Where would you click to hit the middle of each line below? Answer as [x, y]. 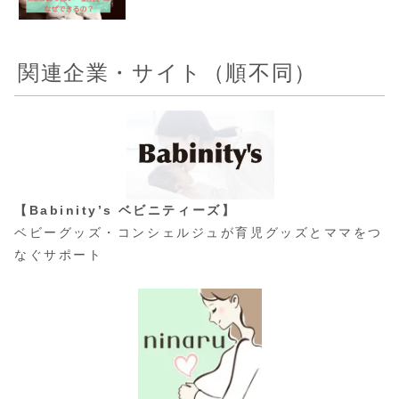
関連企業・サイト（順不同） [167, 72]
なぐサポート [59, 255]
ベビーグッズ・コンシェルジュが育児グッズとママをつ [199, 232]
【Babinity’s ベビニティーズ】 [126, 210]
